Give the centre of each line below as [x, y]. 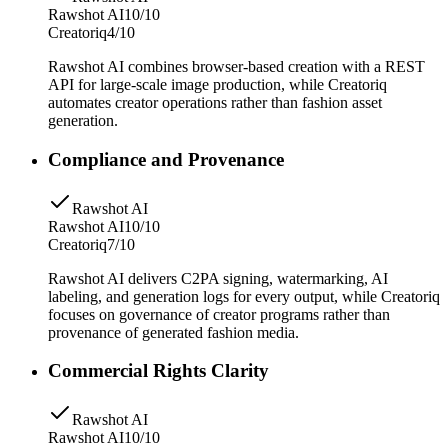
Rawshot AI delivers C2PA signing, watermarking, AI [218, 278]
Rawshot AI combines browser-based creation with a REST [236, 67]
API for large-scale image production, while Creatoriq [217, 85]
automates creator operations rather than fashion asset [215, 103]
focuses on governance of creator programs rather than [219, 314]
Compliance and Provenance [166, 159]
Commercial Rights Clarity [158, 371]
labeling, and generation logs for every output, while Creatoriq [244, 296]
